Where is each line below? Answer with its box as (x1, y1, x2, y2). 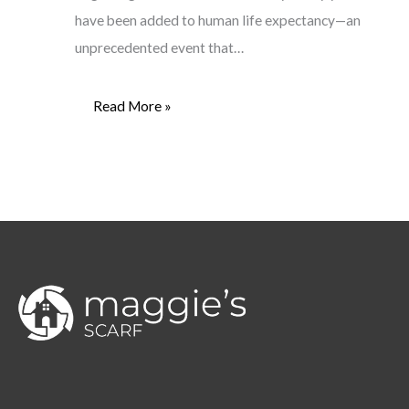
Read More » (92, 98, 172, 115)
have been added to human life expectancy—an (74, 11, 361, 28)
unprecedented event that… (74, 38, 244, 56)
